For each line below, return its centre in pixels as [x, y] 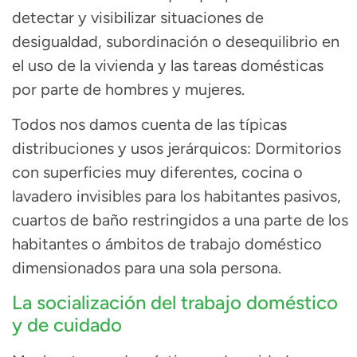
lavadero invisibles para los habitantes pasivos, [177, 196]
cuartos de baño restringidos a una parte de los [180, 220]
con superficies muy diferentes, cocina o [157, 173]
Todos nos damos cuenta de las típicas [149, 125]
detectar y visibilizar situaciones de [138, 17]
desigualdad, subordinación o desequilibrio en [176, 41]
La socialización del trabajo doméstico [175, 302]
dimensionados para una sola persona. [147, 268]
